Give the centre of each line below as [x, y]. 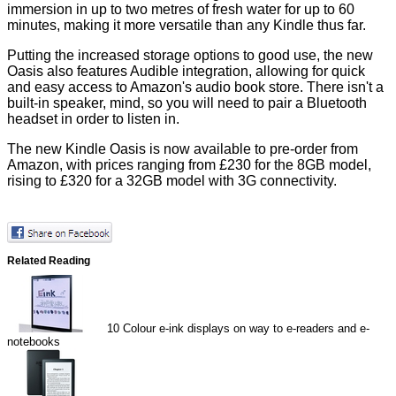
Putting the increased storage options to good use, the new [190, 56]
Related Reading [49, 260]
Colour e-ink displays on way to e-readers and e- [247, 328]
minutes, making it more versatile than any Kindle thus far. [187, 26]
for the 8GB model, [311, 165]
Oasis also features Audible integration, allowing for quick [186, 72]
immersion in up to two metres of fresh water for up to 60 [181, 10]
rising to [34, 181]
